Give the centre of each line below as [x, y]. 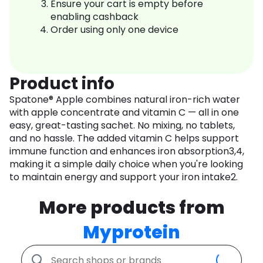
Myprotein [131, 233]
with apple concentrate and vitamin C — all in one [124, 113]
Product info [62, 84]
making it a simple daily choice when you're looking [126, 164]
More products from [131, 208]
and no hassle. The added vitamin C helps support [124, 139]
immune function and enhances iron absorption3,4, [127, 151]
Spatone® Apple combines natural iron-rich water [125, 100]
